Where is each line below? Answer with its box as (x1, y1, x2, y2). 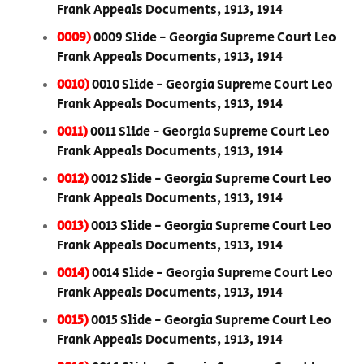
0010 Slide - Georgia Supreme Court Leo (92, 76, 333, 95)
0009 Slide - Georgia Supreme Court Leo (93, 28, 336, 48)
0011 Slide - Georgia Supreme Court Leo (90, 123, 330, 142)
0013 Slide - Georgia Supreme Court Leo (91, 217, 331, 236)
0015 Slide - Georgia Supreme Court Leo (91, 311, 331, 331)
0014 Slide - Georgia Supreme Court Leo (92, 264, 333, 284)
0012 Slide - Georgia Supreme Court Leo (91, 170, 331, 189)
